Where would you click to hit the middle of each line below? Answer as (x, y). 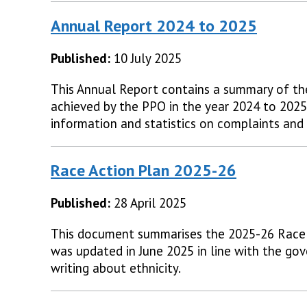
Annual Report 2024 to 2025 (154, 26)
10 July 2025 (148, 59)
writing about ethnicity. (116, 268)
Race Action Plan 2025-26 (144, 171)
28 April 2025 (150, 203)
